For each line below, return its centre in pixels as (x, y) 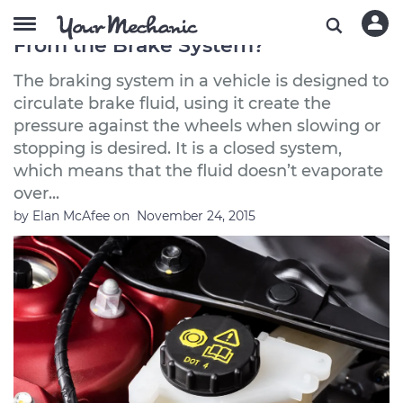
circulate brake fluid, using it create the (172, 103)
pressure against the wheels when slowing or (197, 126)
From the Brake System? (139, 45)
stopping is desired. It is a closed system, (178, 148)
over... (36, 193)
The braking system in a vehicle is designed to (201, 81)
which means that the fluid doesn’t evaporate (198, 171)
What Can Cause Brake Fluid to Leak (198, 24)
